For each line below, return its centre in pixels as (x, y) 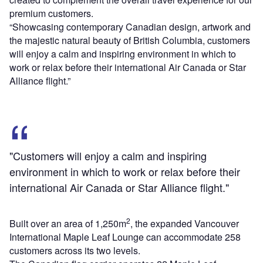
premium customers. (51, 14)
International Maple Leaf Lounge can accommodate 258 (125, 237)
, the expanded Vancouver (185, 224)
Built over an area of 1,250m (68, 224)
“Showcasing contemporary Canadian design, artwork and (130, 27)
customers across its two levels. (75, 251)
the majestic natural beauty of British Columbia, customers (130, 41)
